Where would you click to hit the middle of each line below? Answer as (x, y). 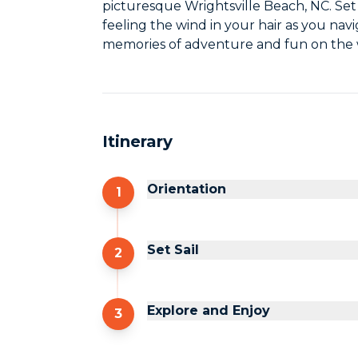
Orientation (187, 189)
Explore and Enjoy (209, 310)
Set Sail (173, 250)
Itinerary (137, 141)
